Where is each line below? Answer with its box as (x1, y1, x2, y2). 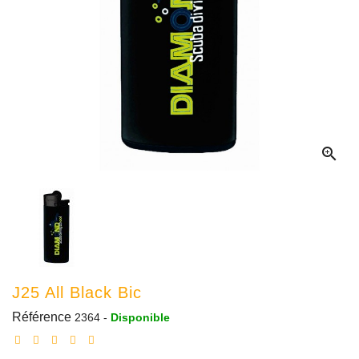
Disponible (111, 310, 170, 324)
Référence (12, 309, 71, 324)
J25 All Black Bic (12, 283, 142, 301)
